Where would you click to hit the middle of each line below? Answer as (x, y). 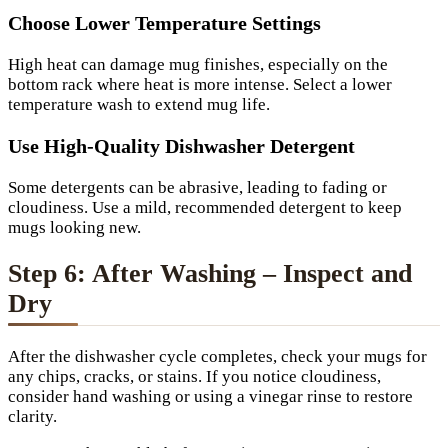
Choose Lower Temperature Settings (164, 23)
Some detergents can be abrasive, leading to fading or (197, 187)
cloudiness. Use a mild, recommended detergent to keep (205, 207)
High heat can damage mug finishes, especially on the (198, 65)
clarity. (32, 417)
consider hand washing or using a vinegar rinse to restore (210, 397)
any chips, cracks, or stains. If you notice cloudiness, (194, 377)
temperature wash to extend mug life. (139, 105)
